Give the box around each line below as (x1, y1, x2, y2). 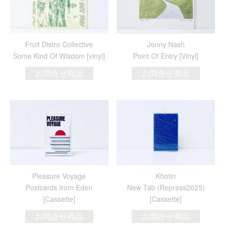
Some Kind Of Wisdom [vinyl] (13, 51, 105, 61)
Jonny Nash (147, 39, 185, 50)
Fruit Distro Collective (25, 39, 93, 50)
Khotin (156, 170, 176, 181)
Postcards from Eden (26, 182, 93, 192)
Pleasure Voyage (32, 170, 86, 181)
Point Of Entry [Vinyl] (133, 51, 199, 61)
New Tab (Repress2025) (127, 182, 205, 192)
